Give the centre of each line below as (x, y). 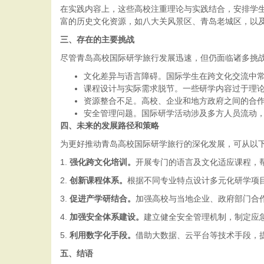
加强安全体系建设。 (107, 217)
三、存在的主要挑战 (97, 39)
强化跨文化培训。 (103, 162)
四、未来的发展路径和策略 (110, 126)
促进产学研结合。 (103, 199)
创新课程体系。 (98, 180)
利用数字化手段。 (103, 235)
